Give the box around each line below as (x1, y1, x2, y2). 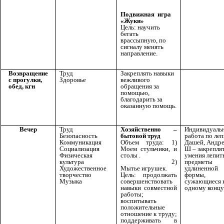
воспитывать (120, 197, 156, 205)
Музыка (59, 177, 82, 185)
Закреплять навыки (120, 69, 174, 77)
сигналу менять (120, 42, 163, 50)
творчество (59, 171, 91, 179)
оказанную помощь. (120, 102, 176, 110)
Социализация (59, 145, 99, 153)
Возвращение (8, 69, 48, 77)
